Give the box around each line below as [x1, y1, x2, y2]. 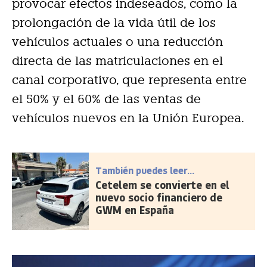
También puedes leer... [95, 163, 195, 176]
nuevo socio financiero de [95, 190, 223, 204]
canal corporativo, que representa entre [12, 72, 247, 87]
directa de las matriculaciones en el [12, 53, 223, 68]
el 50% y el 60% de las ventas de [12, 91, 201, 106]
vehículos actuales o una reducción [12, 34, 223, 49]
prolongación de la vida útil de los [12, 15, 216, 30]
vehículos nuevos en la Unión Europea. [12, 110, 244, 125]
